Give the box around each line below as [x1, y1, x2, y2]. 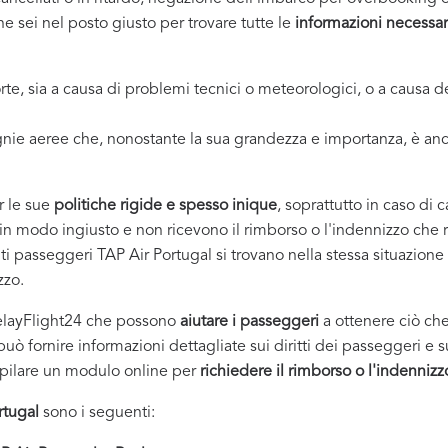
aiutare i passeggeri [180, 314, 319, 330]
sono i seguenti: [39, 405, 155, 421]
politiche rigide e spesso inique [54, 198, 277, 214]
